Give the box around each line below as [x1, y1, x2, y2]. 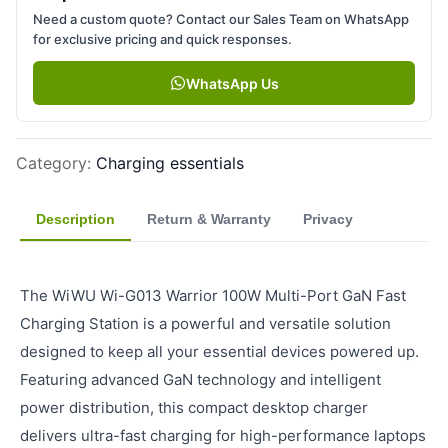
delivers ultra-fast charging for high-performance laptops [20, 426, 426, 445]
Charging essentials [96, 153, 244, 173]
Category [16, 153, 87, 173]
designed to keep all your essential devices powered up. [20, 342, 419, 361]
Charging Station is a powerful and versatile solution [20, 314, 391, 333]
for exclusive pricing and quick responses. [33, 31, 292, 47]
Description [36, 211, 115, 227]
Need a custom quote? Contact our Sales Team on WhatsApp [33, 11, 409, 27]
